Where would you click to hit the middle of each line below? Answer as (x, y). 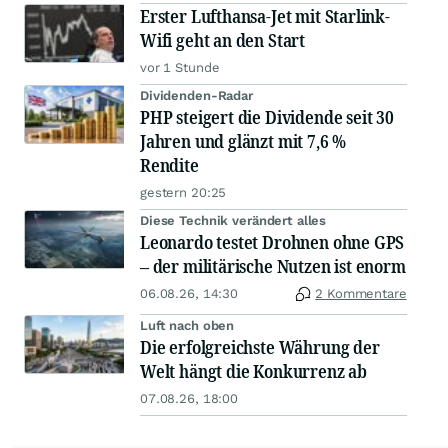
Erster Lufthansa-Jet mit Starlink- (265, 16)
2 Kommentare (361, 293)
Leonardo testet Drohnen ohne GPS (272, 242)
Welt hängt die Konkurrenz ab (253, 371)
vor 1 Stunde (180, 67)
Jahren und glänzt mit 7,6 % (243, 141)
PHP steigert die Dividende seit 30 (267, 117)
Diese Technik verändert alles (233, 220)
